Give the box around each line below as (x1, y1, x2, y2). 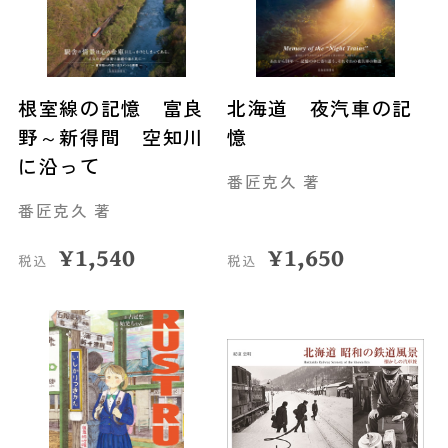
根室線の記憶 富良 (17, 94, 204, 123)
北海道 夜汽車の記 (226, 94, 414, 123)
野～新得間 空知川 (17, 123, 204, 152)
